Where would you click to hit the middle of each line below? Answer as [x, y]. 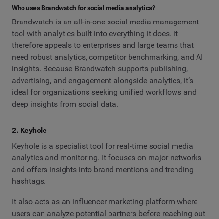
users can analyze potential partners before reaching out [109, 213]
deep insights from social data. [65, 104]
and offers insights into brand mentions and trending [103, 170]
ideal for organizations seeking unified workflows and [104, 92]
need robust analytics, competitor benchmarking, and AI [107, 57]
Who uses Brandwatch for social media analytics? [84, 8]
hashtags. [29, 181]
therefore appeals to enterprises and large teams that [103, 45]
